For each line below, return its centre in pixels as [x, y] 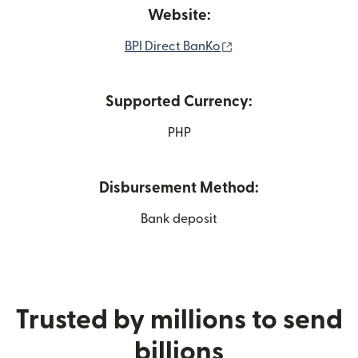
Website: [179, 16]
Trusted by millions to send [179, 320]
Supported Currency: [179, 102]
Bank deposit [179, 219]
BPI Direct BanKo [173, 46]
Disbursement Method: [179, 188]
